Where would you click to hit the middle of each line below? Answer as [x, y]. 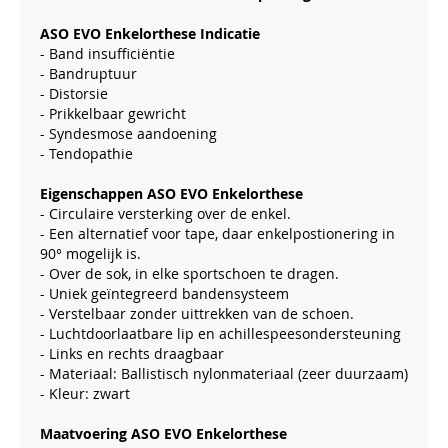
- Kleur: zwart [85, 393]
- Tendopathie [86, 153]
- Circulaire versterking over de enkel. [165, 213]
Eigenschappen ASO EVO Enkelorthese [171, 193]
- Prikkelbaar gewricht [113, 113]
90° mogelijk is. [90, 253]
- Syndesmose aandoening [128, 133]
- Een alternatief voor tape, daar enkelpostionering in [217, 233]
